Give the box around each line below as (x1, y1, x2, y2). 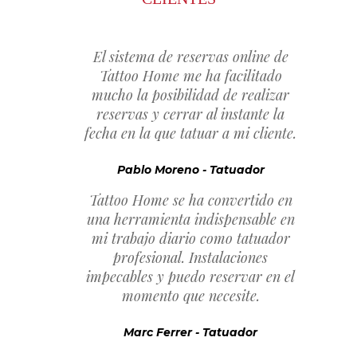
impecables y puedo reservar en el (86, 267, 295, 286)
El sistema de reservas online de (92, 47, 288, 66)
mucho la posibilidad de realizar (92, 85, 289, 104)
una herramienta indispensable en (86, 210, 295, 229)
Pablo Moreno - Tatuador (116, 163, 265, 177)
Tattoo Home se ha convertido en (88, 190, 292, 210)
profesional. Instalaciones (113, 248, 268, 267)
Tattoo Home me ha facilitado (99, 66, 282, 85)
